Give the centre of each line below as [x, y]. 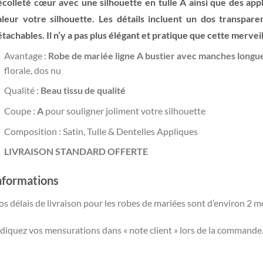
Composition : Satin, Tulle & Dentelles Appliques [101, 131]
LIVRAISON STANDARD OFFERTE [76, 151]
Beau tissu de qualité [84, 90]
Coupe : [20, 110]
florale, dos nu [32, 70]
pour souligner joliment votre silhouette [125, 110]
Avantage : [26, 55]
